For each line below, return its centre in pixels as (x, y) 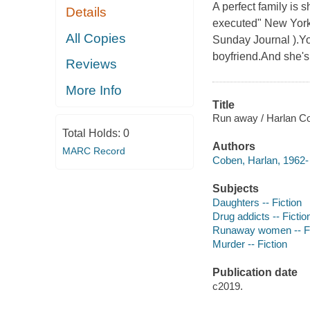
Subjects (235, 189)
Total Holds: (92, 134)
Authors (234, 147)
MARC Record (93, 151)
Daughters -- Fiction (257, 202)
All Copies (96, 38)
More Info (94, 90)
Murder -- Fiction (249, 244)
